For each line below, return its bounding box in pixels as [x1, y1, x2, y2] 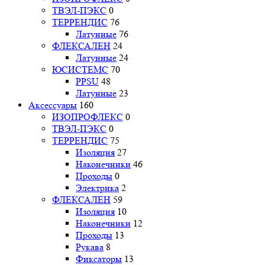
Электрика [76, 182, 119, 193]
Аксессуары [28, 99, 77, 111]
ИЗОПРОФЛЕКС [52, 111, 123, 122]
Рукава [76, 241, 104, 253]
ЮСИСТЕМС [52, 63, 108, 75]
